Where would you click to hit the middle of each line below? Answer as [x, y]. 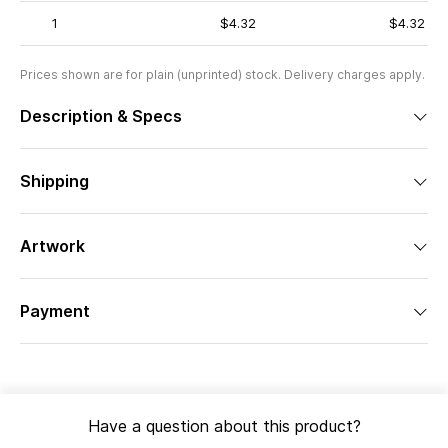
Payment [55, 311]
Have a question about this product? [224, 426]
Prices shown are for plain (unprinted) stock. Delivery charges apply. [222, 74]
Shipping [54, 181]
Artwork [52, 246]
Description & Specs [101, 116]
